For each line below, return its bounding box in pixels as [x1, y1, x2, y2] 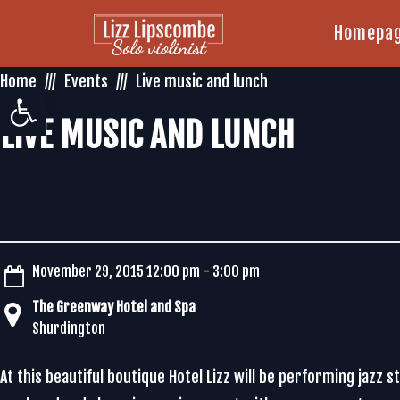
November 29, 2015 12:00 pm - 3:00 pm [32, 262, 260, 280]
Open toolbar [8, 79, 87, 115]
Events [64, 71, 108, 91]
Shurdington [32, 320, 105, 337]
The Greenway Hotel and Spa [32, 298, 196, 316]
